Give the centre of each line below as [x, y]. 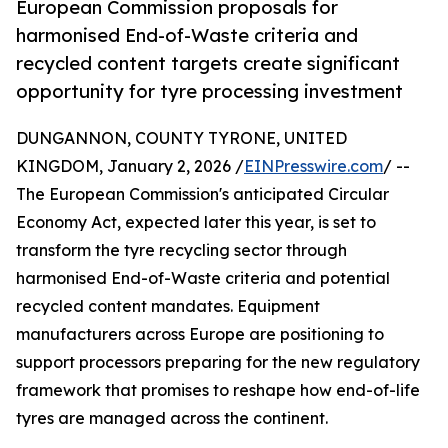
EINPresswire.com [313, 166]
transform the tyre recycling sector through [181, 250]
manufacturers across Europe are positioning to [200, 334]
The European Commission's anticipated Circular [202, 194]
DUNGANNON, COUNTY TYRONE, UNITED [181, 138]
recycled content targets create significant [208, 63]
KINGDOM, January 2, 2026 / [130, 166]
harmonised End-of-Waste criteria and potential [203, 278]
